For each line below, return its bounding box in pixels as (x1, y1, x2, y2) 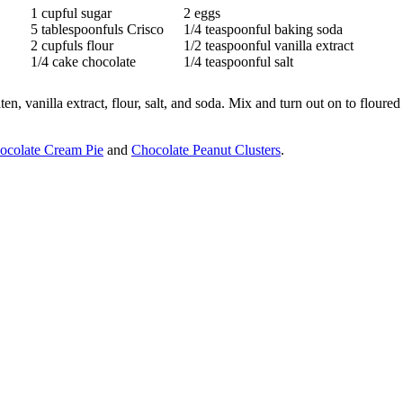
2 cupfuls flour (30, 37, 113, 53)
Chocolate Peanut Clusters (131, 141, 281, 157)
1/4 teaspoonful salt (183, 53, 293, 69)
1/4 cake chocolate (30, 53, 136, 69)
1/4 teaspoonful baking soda (183, 21, 343, 37)
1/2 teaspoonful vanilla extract (183, 37, 354, 53)
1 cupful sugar (30, 4, 112, 21)
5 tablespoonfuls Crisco (30, 21, 164, 37)
